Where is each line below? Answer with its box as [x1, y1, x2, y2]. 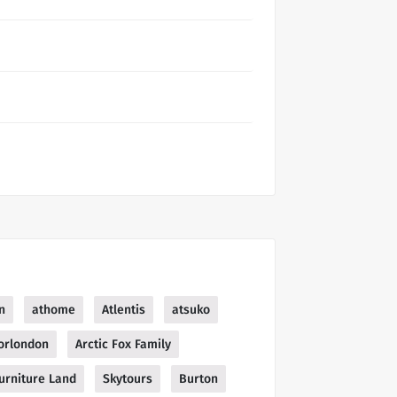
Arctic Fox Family [75, 336, 171, 352]
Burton [179, 370, 218, 386]
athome [32, 301, 75, 317]
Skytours [103, 370, 152, 386]
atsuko [172, 301, 210, 317]
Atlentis [102, 301, 145, 317]
